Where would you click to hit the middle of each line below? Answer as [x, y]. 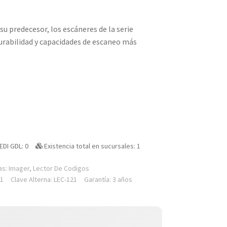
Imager [19, 168]
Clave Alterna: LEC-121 [44, 179]
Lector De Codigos [61, 168]
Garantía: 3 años [108, 179]
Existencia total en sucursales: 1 [91, 146]
